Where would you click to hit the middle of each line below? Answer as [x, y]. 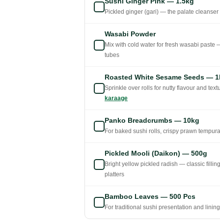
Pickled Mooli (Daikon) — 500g [156, 153]
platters [114, 175]
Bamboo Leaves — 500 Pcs [150, 197]
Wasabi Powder [130, 34]
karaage [116, 98]
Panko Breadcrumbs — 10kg [152, 121]
